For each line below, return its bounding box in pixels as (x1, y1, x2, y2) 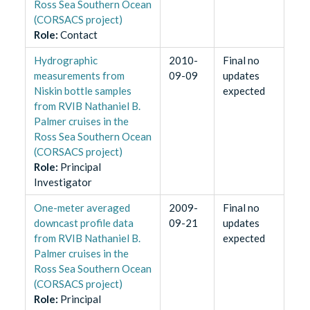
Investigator (33, 175, 92, 188)
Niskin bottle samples (33, 84, 131, 97)
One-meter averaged (33, 201, 130, 214)
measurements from (33, 69, 125, 82)
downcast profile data (33, 216, 134, 229)
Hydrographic (33, 53, 98, 66)
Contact (60, 28, 98, 41)
